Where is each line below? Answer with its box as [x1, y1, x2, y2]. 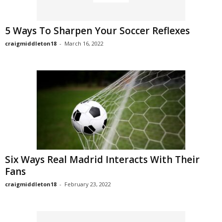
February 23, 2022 [64, 180, 111, 188]
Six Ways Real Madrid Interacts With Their [5, 153, 200, 166]
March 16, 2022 [64, 40, 104, 47]
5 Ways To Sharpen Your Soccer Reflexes [5, 24, 190, 37]
